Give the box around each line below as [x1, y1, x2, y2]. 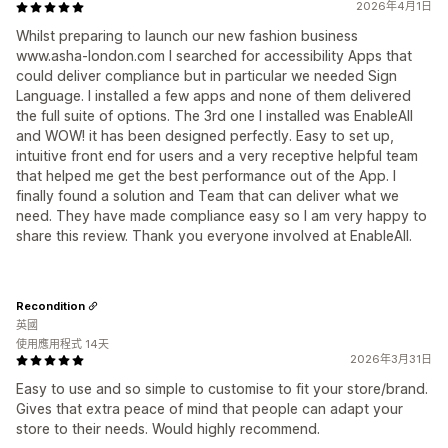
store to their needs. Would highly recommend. [16, 420, 320, 437]
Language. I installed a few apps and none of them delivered [16, 87, 411, 104]
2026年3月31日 [350, 352, 432, 366]
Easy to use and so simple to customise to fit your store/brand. [16, 380, 428, 397]
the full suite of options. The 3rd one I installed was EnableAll [16, 107, 413, 124]
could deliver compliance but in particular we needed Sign [16, 67, 397, 84]
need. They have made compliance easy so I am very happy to [16, 207, 427, 224]
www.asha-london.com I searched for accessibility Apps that [16, 47, 412, 64]
